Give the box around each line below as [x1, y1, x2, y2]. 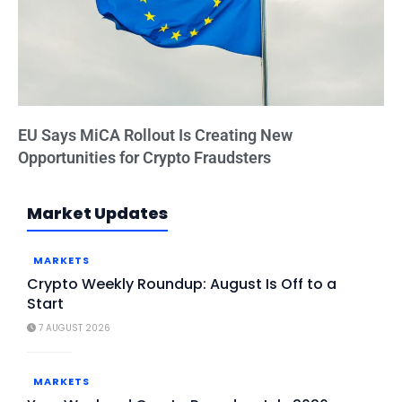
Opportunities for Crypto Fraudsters [18, 148, 271, 168]
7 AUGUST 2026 [36, 321, 110, 336]
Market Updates [27, 202, 168, 225]
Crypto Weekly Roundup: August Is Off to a [27, 274, 336, 295]
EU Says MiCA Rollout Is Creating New [18, 126, 293, 145]
